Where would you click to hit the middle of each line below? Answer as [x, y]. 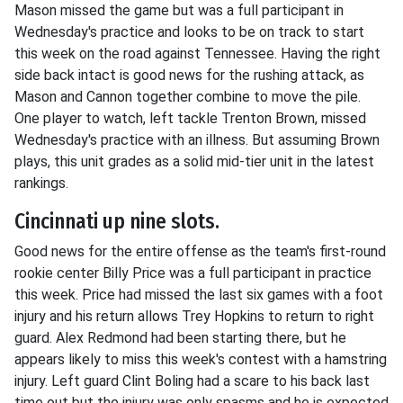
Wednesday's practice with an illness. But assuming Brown [197, 140]
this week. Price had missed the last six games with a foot [199, 295]
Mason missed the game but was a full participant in [179, 10]
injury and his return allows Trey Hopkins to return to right [194, 316]
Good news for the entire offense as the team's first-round [200, 251]
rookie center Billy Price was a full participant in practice [193, 273]
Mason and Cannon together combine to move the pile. [188, 97]
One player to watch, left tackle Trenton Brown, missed [190, 118]
